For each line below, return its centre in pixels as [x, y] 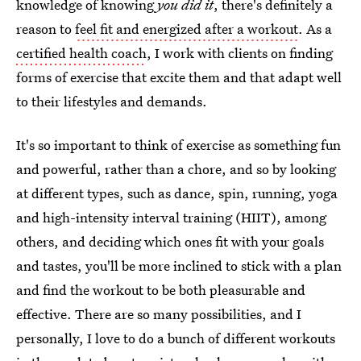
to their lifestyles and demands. [112, 101]
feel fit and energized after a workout [187, 29]
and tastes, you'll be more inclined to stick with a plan [179, 266]
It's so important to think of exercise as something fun [178, 145]
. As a [315, 29]
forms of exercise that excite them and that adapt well [179, 77]
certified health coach [81, 53]
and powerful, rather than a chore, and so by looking [176, 169]
